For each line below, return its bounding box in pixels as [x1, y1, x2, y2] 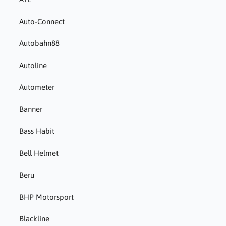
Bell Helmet [19, 148, 59, 157]
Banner [19, 104, 42, 114]
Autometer [19, 83, 54, 92]
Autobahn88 [19, 39, 60, 48]
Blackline [19, 214, 49, 223]
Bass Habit [19, 127, 54, 136]
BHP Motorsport [19, 192, 74, 201]
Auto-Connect [19, 17, 65, 26]
